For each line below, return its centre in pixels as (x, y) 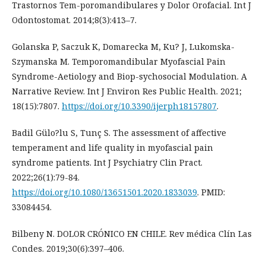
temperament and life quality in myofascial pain (113, 148)
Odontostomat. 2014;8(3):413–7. (74, 20)
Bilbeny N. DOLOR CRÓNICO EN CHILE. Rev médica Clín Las (132, 234)
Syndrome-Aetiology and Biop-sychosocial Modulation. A (129, 77)
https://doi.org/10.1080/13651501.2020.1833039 (104, 192)
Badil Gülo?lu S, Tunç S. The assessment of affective (119, 133)
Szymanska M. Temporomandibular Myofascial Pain (119, 62)
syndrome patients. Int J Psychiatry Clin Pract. (107, 163)
